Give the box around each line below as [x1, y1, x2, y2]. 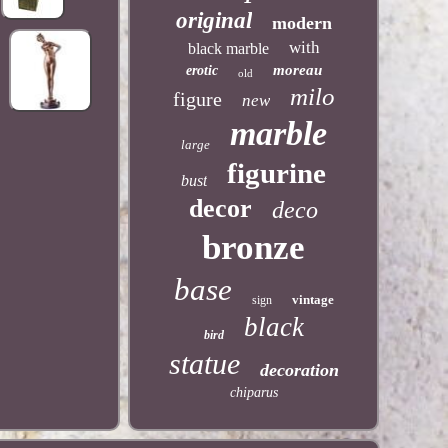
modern [271, 13, 332, 33]
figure [172, 88, 222, 110]
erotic [185, 63, 218, 78]
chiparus [229, 385, 278, 400]
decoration [259, 360, 339, 380]
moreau [272, 62, 322, 78]
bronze [202, 228, 306, 267]
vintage [291, 292, 334, 307]
